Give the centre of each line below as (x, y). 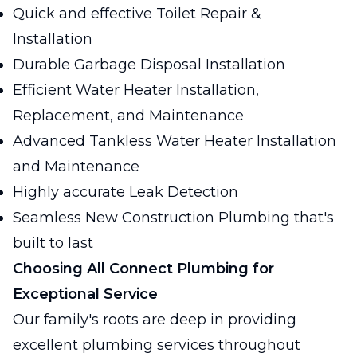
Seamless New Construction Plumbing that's (173, 218)
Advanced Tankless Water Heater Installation (175, 141)
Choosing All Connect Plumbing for (143, 269)
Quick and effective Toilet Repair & (137, 14)
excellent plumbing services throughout (157, 345)
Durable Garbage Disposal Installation (149, 65)
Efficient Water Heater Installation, (136, 90)
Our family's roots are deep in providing (155, 320)
